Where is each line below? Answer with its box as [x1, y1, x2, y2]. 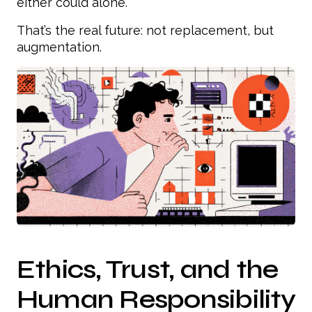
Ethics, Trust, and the [17, 253, 279, 285]
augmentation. [17, 40, 102, 55]
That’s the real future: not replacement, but [17, 23, 274, 38]
